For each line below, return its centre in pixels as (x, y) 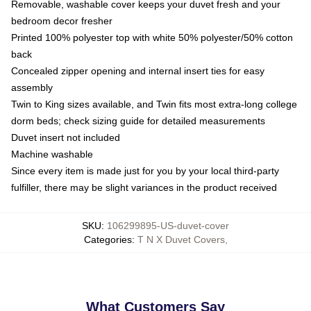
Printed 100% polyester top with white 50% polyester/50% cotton (152, 37)
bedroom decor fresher (62, 20)
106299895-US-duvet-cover (168, 225)
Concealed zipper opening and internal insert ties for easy (138, 70)
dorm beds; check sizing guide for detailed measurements (138, 120)
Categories (108, 239)
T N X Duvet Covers (181, 239)
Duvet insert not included (66, 137)
